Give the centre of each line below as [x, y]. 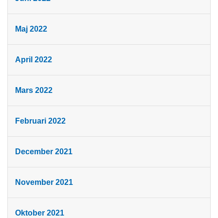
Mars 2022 [34, 91]
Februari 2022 [40, 121]
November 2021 [44, 182]
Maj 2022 [31, 29]
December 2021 [44, 152]
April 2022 [34, 60]
